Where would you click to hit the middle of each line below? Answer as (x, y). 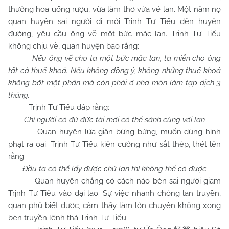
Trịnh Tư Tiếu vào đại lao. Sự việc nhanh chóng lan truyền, (114, 193)
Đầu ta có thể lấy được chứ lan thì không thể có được (114, 169)
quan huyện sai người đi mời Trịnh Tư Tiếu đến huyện (114, 21)
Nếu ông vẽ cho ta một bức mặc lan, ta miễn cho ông (127, 58)
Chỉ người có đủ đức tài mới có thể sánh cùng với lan (114, 120)
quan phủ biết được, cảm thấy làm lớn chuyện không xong (114, 205)
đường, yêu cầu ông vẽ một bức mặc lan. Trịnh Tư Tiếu (114, 34)
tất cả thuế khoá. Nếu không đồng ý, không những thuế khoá (114, 71)
